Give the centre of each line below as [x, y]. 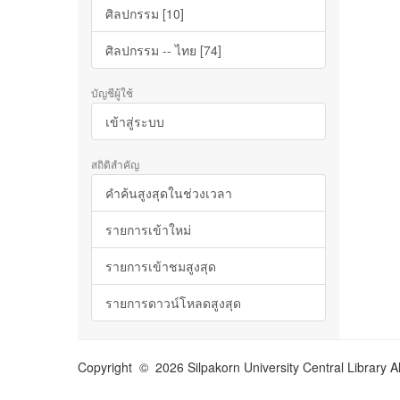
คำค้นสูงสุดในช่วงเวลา [169, 193]
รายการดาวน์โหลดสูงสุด [173, 303]
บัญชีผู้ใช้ [112, 92]
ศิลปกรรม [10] [145, 13]
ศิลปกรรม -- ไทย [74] [163, 50]
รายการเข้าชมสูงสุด [161, 266]
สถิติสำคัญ [115, 164]
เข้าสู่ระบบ [135, 121]
